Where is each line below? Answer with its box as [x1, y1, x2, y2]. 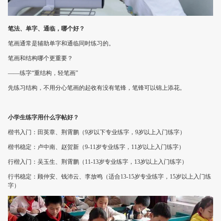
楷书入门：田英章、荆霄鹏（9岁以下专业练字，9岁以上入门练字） [8, 129, 185, 136]
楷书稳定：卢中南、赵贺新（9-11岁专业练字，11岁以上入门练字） [8, 144, 184, 150]
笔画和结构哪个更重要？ [8, 55, 73, 62]
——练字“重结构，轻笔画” [8, 70, 78, 76]
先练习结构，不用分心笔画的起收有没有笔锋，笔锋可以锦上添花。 [8, 84, 185, 91]
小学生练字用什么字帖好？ [8, 114, 79, 121]
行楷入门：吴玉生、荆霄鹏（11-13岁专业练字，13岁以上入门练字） [8, 158, 187, 165]
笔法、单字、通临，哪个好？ [8, 25, 85, 32]
